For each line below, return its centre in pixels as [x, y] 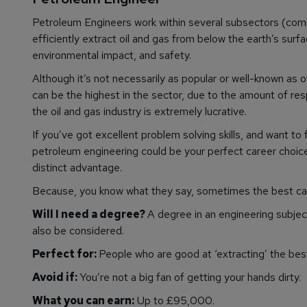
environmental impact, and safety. [112, 56]
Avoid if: [56, 278]
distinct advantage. [77, 168]
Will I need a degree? [90, 214]
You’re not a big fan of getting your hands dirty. [190, 278]
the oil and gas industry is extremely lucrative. [139, 112]
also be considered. [78, 231]
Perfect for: [65, 254]
